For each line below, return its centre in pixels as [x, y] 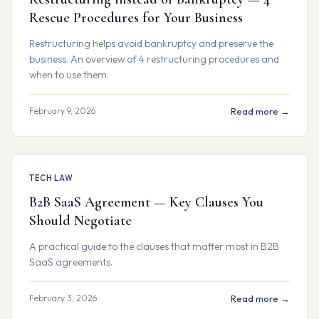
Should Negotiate [80, 221]
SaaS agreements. [71, 262]
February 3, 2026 [63, 298]
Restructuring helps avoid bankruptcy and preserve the [151, 43]
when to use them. [69, 75]
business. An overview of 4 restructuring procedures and [154, 59]
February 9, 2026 [62, 111]
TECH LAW [52, 178]
